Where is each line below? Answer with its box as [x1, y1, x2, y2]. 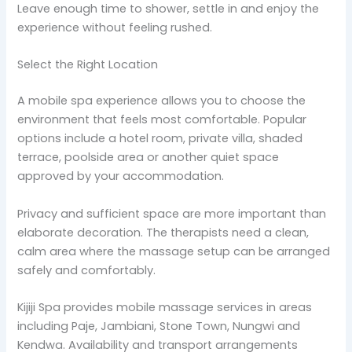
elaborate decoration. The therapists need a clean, [17, 224, 310, 240]
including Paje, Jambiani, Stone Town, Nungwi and [17, 317, 301, 334]
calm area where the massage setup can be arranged [17, 243, 331, 259]
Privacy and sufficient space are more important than [17, 205, 327, 222]
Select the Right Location [17, 57, 159, 73]
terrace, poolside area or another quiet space [17, 149, 280, 166]
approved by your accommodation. [17, 168, 225, 185]
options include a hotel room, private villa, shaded [17, 130, 303, 147]
